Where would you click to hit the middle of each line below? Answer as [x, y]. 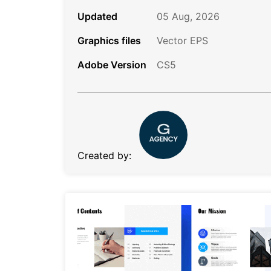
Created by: [104, 155]
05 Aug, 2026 [188, 16]
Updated [97, 16]
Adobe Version [112, 64]
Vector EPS [182, 40]
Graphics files [109, 40]
